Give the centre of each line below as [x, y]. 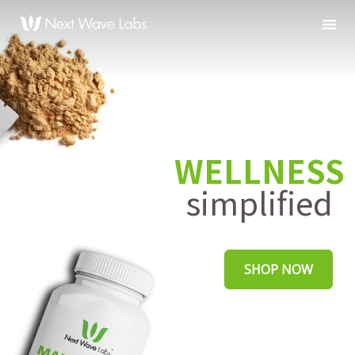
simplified [260, 202]
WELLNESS [260, 170]
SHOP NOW [279, 269]
